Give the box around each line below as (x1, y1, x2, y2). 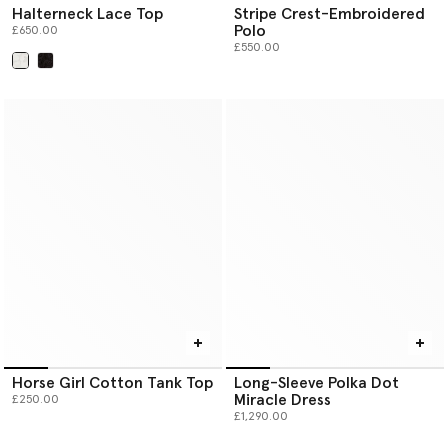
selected (19, 69, 74, 84)
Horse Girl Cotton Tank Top (12, 374, 213, 391)
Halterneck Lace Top (12, 5, 163, 22)
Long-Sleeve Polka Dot (234, 374, 399, 391)
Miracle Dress (234, 391, 331, 408)
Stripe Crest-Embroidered (234, 5, 425, 22)
